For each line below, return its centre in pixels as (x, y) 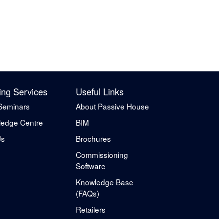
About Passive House (112, 106)
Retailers (91, 209)
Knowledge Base (105, 182)
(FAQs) (88, 193)
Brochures (93, 138)
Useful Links (100, 91)
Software (91, 165)
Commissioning (102, 154)
